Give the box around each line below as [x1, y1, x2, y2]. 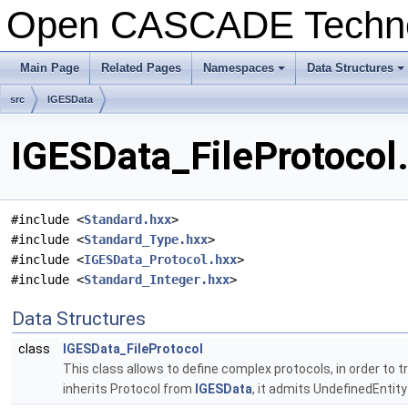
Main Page [20, 61, 79, 75]
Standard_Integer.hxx [84, 272, 229, 288]
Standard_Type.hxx [84, 232, 208, 248]
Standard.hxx [84, 212, 171, 228]
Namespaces [203, 61, 274, 75]
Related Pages [101, 61, 181, 75]
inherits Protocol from [63, 382, 195, 397]
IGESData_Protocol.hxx [84, 252, 237, 268]
